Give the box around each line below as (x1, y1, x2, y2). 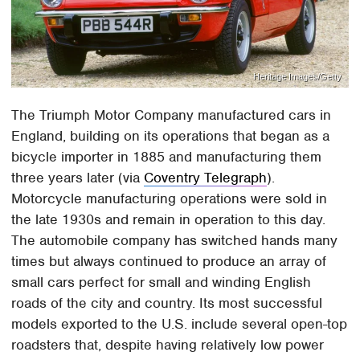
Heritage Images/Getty (252, 71, 342, 81)
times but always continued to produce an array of (11, 252, 327, 271)
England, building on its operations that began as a (11, 127, 330, 145)
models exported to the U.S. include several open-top (11, 315, 348, 333)
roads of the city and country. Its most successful (11, 294, 323, 313)
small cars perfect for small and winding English (11, 273, 312, 292)
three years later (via (11, 169, 145, 187)
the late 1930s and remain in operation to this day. (11, 211, 326, 229)
